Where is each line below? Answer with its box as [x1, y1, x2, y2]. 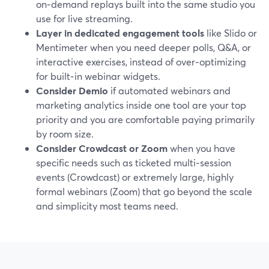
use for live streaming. [36, 12, 133, 25]
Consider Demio [36, 84, 108, 97]
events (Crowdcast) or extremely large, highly [36, 171, 234, 183]
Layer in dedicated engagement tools [36, 26, 204, 39]
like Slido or [204, 26, 257, 39]
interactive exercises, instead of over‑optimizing [36, 55, 246, 68]
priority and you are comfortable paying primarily [36, 113, 255, 125]
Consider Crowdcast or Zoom [36, 142, 168, 154]
